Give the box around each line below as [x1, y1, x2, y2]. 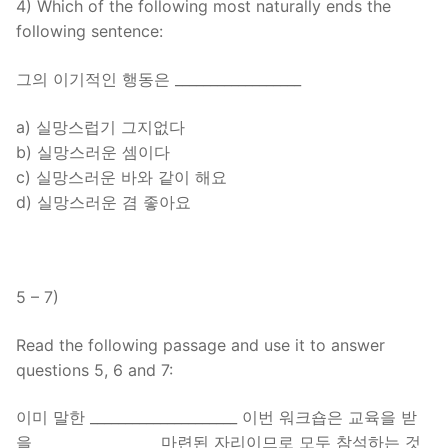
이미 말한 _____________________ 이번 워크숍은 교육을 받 [16, 407, 417, 428]
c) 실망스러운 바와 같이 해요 [16, 166, 227, 187]
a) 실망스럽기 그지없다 [16, 116, 185, 137]
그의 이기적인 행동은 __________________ [16, 69, 301, 90]
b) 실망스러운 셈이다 [16, 141, 170, 162]
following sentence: [16, 21, 163, 42]
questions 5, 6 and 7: [16, 359, 173, 380]
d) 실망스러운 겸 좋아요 [16, 191, 191, 212]
